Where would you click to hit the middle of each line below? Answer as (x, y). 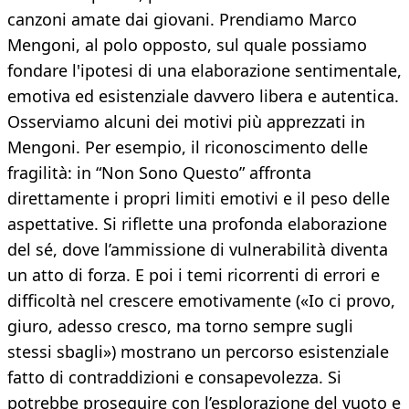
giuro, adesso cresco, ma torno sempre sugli (180, 326)
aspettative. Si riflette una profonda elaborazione (197, 224)
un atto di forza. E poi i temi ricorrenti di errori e (194, 275)
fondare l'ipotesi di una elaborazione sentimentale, (204, 71)
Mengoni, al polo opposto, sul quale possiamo (187, 45)
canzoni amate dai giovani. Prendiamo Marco (182, 20)
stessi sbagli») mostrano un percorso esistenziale (198, 352)
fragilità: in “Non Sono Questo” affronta (159, 173)
